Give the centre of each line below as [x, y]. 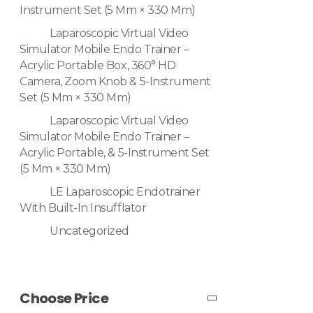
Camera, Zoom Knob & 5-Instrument [115, 82]
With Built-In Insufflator [83, 208]
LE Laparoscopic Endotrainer [125, 192]
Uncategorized [89, 231]
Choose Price [64, 299]
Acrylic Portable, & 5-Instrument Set [115, 153]
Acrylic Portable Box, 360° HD [98, 66]
